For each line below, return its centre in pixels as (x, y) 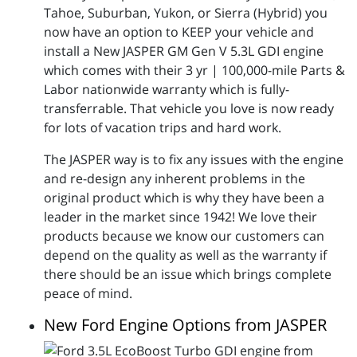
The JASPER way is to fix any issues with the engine (194, 160)
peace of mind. (88, 294)
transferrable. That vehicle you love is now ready (189, 109)
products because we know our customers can (184, 236)
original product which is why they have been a (184, 198)
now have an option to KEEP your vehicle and (179, 32)
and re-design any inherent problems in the (175, 179)
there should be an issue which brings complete (188, 275)
